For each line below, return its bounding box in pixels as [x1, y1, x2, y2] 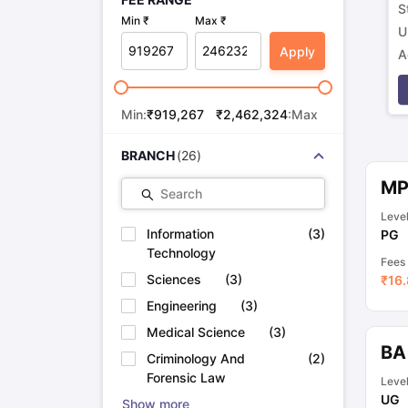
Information [146, 225, 214, 241]
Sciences [146, 270, 201, 287]
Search [159, 185, 202, 201]
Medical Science [146, 323, 245, 340]
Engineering [146, 297, 217, 313]
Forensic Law [146, 369, 226, 385]
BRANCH [120, 147, 175, 163]
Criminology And [146, 350, 245, 366]
